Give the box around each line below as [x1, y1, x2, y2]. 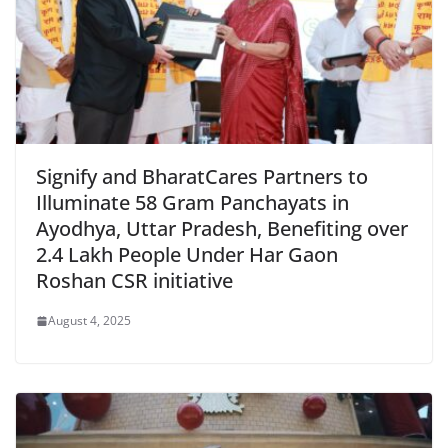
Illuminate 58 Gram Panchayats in [36, 189, 349, 217]
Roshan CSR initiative [36, 267, 233, 295]
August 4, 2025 [48, 312, 131, 330]
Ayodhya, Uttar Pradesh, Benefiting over [36, 215, 408, 243]
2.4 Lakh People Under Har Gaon [36, 241, 338, 269]
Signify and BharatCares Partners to [36, 163, 368, 191]
